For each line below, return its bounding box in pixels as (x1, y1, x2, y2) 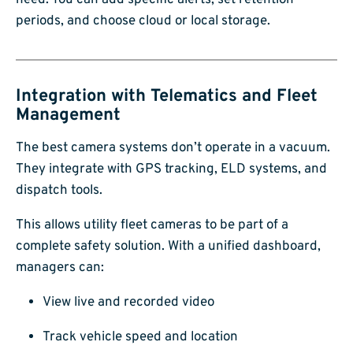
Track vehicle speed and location (43, 328, 238, 346)
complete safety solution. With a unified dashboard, (16, 237, 321, 255)
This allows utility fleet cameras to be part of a (16, 216, 288, 234)
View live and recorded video (43, 293, 214, 311)
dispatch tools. (16, 181, 102, 199)
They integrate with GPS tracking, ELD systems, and (16, 160, 327, 178)
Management (16, 105, 121, 127)
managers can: (16, 258, 104, 277)
